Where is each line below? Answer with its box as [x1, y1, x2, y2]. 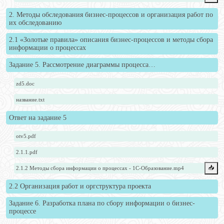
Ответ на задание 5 [8, 113, 66, 121]
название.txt [16, 96, 45, 102]
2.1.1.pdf [16, 149, 38, 155]
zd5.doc [16, 80, 35, 86]
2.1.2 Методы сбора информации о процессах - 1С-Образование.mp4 [16, 165, 184, 171]
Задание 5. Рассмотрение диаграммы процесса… [8, 61, 155, 69]
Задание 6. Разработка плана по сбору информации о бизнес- [8, 199, 195, 207]
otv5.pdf [16, 133, 36, 139]
